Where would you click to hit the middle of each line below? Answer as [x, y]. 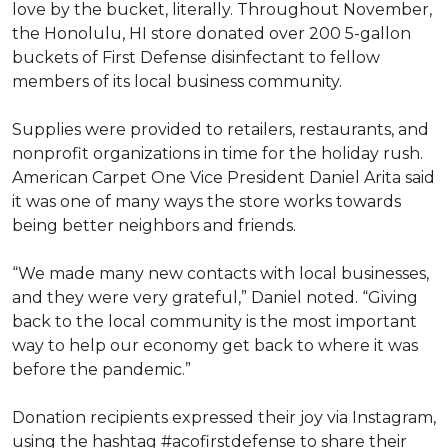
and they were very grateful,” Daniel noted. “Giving [215, 297]
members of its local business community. [179, 81]
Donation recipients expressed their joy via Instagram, [224, 417]
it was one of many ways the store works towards [206, 201]
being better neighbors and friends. [156, 225]
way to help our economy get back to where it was [215, 345]
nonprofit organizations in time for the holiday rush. [217, 153]
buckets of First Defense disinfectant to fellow [196, 57]
